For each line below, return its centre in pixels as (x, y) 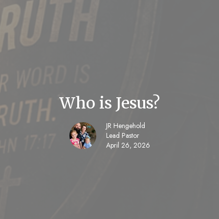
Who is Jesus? (109, 103)
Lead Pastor (122, 135)
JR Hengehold (125, 125)
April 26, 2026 (128, 145)
